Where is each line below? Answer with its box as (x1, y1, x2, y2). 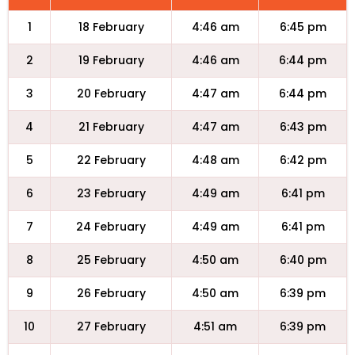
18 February (78, 19, 144, 35)
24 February (76, 219, 146, 235)
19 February (78, 52, 144, 68)
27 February (76, 319, 146, 334)
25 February (76, 252, 146, 268)
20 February (76, 86, 146, 101)
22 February (76, 152, 146, 168)
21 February (78, 119, 144, 135)
